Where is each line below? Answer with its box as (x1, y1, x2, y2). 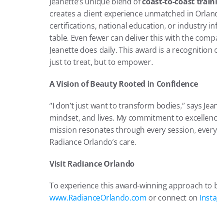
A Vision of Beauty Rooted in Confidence (49, 78, 198, 89)
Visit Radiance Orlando (49, 158, 135, 169)
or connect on (146, 192, 200, 203)
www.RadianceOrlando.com (49, 192, 147, 203)
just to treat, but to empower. (49, 57, 153, 67)
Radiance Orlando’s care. (49, 137, 137, 147)
